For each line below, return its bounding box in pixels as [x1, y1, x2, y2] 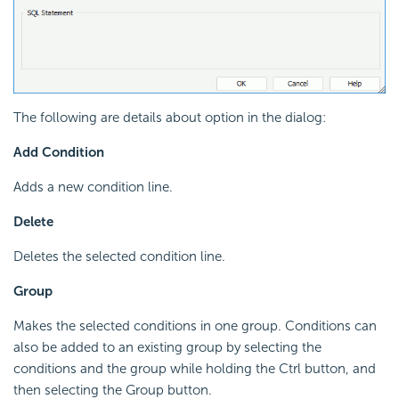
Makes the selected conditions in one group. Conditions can [13, 317, 377, 334]
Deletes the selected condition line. [13, 248, 225, 265]
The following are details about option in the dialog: [13, 109, 326, 126]
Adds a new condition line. [13, 178, 173, 195]
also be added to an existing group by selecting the [13, 338, 322, 355]
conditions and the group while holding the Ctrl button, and [13, 360, 376, 377]
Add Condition [13, 143, 104, 160]
